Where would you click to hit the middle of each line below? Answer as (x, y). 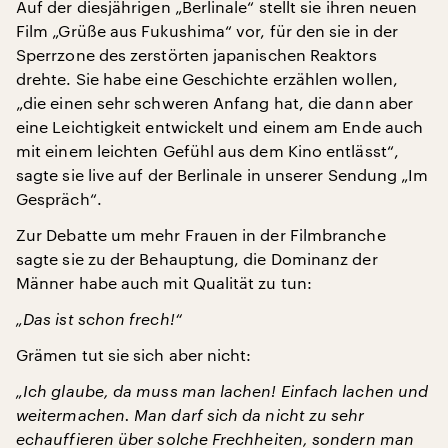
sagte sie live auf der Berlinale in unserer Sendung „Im (222, 174)
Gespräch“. (59, 198)
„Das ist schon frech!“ (99, 318)
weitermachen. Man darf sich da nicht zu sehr (190, 414)
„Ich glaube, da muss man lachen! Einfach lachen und (222, 390)
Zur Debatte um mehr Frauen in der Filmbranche (201, 234)
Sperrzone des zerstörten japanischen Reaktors (196, 54)
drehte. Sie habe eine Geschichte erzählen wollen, (207, 78)
